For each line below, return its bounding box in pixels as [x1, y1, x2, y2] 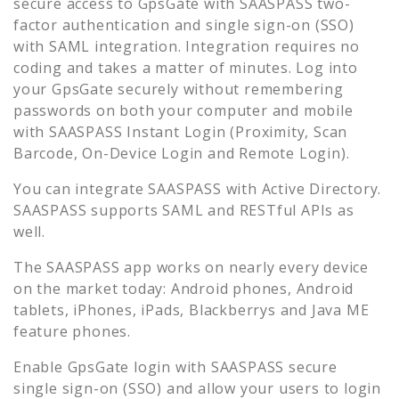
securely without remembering [113, 78, 344, 99]
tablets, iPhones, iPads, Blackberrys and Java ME [13, 299, 370, 320]
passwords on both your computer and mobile [13, 100, 354, 120]
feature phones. [13, 321, 132, 341]
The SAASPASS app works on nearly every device [13, 256, 369, 277]
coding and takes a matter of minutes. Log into [13, 57, 358, 77]
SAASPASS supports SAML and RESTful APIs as [13, 199, 354, 220]
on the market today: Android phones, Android [13, 278, 354, 298]
